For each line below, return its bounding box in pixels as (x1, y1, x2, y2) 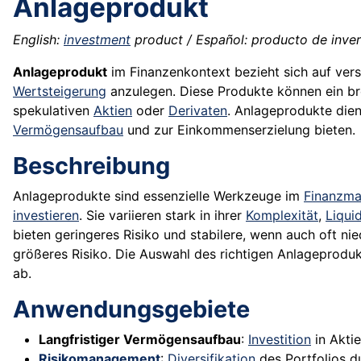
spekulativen (13, 102, 93, 119)
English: (13, 31, 64, 48)
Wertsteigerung (13, 83, 106, 100)
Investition (248, 331, 311, 348)
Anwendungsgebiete (13, 295, 250, 324)
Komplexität (246, 207, 318, 224)
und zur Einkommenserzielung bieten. (123, 122, 355, 139)
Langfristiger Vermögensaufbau (39, 331, 241, 348)
